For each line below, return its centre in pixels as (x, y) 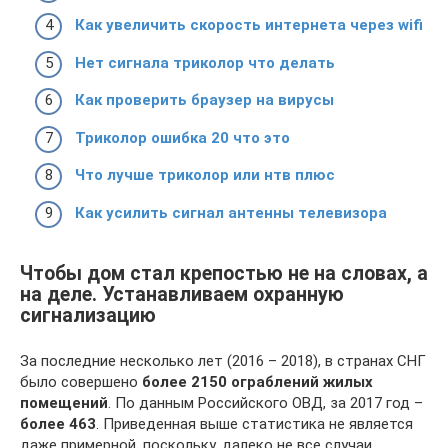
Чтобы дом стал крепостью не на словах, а (224, 273)
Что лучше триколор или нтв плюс (205, 175)
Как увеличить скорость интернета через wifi (249, 25)
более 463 (58, 423)
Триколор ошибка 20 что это (182, 137)
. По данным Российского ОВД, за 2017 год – (265, 402)
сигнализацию (88, 315)
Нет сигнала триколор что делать (205, 62)
